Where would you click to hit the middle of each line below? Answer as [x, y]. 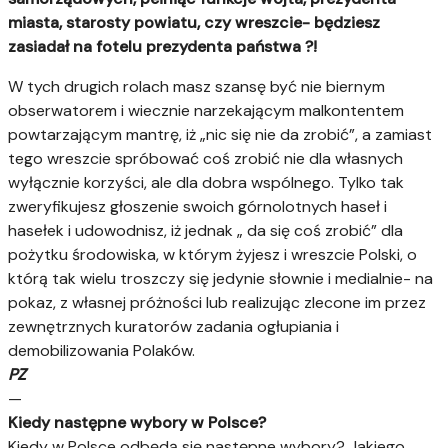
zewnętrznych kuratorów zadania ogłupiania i [173, 326]
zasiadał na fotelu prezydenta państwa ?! [162, 46]
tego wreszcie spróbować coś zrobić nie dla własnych [205, 158]
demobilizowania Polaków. [101, 350]
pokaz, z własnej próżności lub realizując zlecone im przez [217, 302]
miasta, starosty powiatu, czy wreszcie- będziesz [194, 22]
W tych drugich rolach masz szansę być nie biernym [196, 86]
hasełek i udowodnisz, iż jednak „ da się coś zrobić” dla [205, 230]
